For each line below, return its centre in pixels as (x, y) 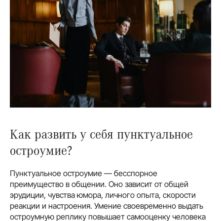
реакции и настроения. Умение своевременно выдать (107, 205)
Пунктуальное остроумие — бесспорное (84, 173)
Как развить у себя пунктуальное (101, 133)
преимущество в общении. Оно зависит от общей (99, 184)
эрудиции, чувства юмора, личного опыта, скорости (103, 195)
